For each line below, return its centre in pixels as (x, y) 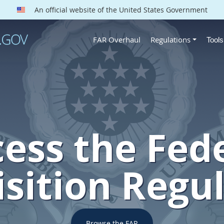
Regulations (170, 39)
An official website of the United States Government (120, 10)
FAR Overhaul (117, 39)
